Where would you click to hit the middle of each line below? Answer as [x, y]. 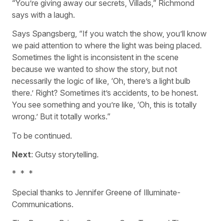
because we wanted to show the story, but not [94, 69]
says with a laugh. [43, 15]
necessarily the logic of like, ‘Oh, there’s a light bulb [101, 81]
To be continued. [42, 135]
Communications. [43, 204]
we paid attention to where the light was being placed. [107, 46]
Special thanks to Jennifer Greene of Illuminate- [96, 192]
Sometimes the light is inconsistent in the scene [95, 57]
